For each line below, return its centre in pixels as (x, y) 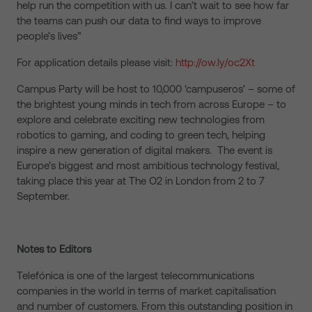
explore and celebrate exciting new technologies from (141, 119)
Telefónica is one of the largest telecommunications (135, 275)
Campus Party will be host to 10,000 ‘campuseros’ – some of (156, 89)
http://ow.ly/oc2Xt (215, 62)
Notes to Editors (54, 249)
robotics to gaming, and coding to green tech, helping (141, 135)
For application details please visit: (96, 62)
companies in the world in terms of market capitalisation (146, 291)
